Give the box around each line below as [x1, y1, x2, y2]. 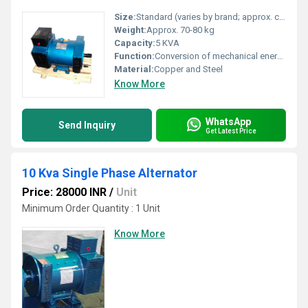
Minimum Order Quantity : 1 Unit [22, 203, 160, 214]
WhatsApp [206, 115, 251, 127]
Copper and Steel [154, 64, 223, 74]
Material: [114, 64, 154, 74]
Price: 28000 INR [22, 186, 107, 199]
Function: [114, 51, 155, 61]
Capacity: [114, 38, 155, 48]
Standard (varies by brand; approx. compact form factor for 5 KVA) [136, 12, 279, 22]
